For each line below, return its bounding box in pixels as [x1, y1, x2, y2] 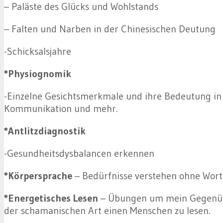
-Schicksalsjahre [4, 45, 71, 58]
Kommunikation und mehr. [4, 103, 118, 115]
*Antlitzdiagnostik [4, 125, 86, 137]
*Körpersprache [4, 170, 72, 182]
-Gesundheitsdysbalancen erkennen [4, 147, 154, 160]
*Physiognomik [4, 68, 71, 80]
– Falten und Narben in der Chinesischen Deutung [4, 23, 216, 35]
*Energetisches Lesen [4, 192, 98, 205]
